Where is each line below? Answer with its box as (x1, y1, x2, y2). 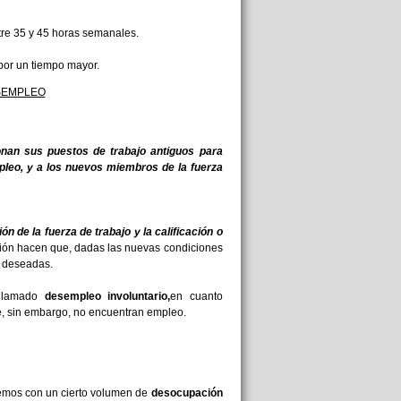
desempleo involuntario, (44, 290, 171, 303)
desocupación (150, 387, 223, 399)
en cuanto (170, 290, 223, 303)
